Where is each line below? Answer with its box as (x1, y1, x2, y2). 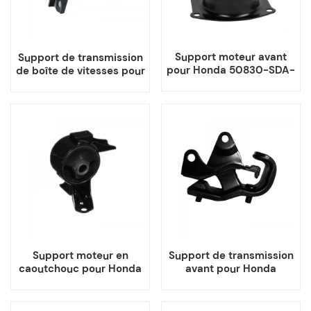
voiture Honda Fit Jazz (24, 76, 136, 91)
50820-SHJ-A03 (37, 274, 123, 289)
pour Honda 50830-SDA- (167, 62, 295, 77)
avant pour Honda (185, 261, 276, 276)
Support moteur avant (175, 49, 287, 64)
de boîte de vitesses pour (15, 63, 145, 78)
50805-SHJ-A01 (190, 274, 272, 289)
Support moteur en (32, 248, 128, 262)
